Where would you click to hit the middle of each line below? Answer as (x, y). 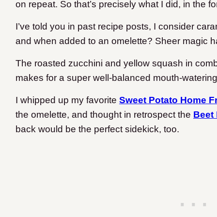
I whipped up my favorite (66, 100)
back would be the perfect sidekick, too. (97, 129)
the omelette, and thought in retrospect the (104, 115)
